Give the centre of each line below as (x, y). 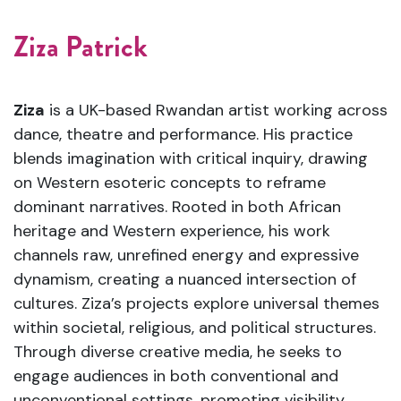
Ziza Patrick (81, 47)
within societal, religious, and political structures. (195, 327)
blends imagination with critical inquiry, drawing (191, 158)
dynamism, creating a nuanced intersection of (185, 279)
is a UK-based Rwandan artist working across (216, 110)
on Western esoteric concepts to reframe (170, 182)
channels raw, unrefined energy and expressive (186, 255)
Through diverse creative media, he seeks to (178, 351)
